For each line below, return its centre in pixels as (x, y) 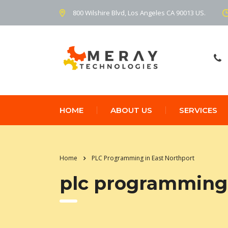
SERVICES (198, 110)
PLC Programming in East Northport (143, 158)
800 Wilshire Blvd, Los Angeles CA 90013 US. (139, 12)
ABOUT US (131, 110)
